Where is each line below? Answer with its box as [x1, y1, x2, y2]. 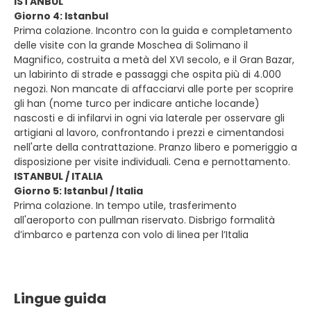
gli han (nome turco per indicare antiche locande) [14, 96, 260, 110]
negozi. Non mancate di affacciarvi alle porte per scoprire [14, 82, 294, 96]
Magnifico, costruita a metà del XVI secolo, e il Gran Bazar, [14, 53, 294, 67]
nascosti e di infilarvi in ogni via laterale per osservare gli [14, 111, 285, 125]
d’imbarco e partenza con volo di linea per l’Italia [14, 228, 249, 242]
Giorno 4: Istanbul [14, 9, 108, 23]
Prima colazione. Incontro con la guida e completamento [14, 24, 292, 37]
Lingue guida [14, 289, 106, 308]
